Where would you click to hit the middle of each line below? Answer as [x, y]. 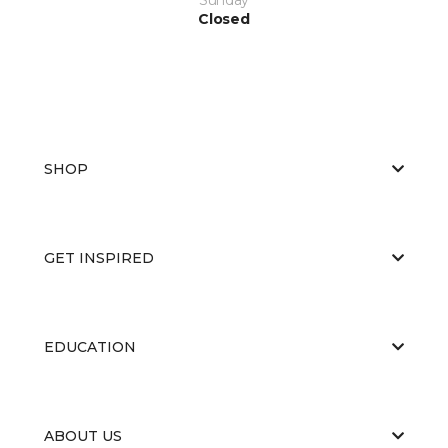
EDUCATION [90, 346]
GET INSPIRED [99, 257]
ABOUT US [83, 435]
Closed [224, 18]
